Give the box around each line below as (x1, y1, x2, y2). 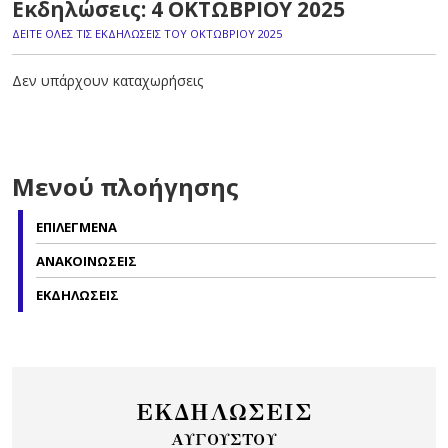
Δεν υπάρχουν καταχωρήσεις (12, 71, 203, 90)
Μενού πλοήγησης (12, 170, 239, 203)
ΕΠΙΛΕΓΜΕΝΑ (36, 218, 117, 236)
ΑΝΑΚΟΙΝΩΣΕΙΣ (36, 252, 137, 270)
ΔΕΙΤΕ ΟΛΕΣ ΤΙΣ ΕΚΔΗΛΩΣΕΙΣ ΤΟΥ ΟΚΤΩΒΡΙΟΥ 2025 (12, 26, 282, 41)
